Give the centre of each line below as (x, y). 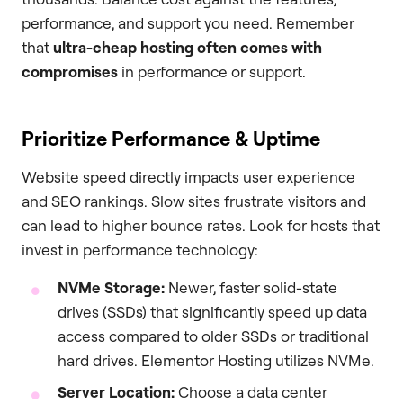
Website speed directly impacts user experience (188, 177)
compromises (70, 72)
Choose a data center (251, 391)
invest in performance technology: (140, 250)
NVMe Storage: (111, 287)
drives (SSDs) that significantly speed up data (212, 311)
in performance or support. (212, 72)
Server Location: (116, 391)
